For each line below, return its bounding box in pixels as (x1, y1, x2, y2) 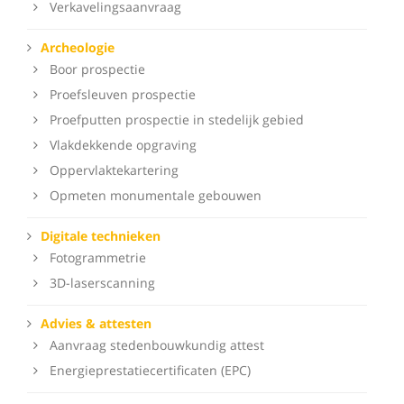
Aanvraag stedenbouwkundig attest (50, 336, 264, 353)
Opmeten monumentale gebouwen (50, 187, 262, 204)
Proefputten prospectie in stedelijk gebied (50, 111, 304, 128)
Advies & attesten (41, 315, 151, 332)
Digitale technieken (41, 227, 161, 244)
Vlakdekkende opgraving (50, 136, 197, 153)
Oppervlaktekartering (50, 161, 179, 179)
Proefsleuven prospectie (50, 86, 196, 103)
